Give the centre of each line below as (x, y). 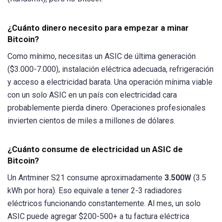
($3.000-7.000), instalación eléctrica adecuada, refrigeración (111, 69)
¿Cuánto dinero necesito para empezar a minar (98, 28)
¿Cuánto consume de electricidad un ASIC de (95, 149)
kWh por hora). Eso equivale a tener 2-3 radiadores (95, 190)
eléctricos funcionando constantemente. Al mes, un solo (104, 203)
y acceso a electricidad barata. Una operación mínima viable (110, 82)
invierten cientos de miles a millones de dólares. (91, 120)
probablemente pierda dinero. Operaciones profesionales (107, 108)
